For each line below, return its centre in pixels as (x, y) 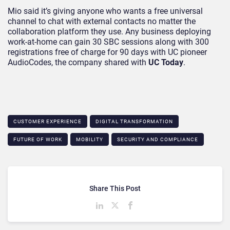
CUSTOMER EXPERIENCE (47, 122)
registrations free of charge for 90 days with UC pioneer (107, 52)
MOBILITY (90, 140)
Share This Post (115, 189)
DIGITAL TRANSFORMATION (134, 122)
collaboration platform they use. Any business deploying (109, 32)
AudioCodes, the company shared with (78, 63)
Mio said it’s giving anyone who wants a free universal (105, 11)
